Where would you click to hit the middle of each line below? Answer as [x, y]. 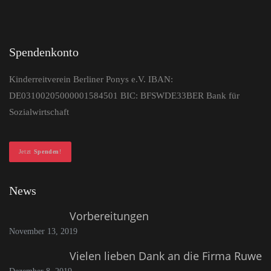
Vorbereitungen [109, 216]
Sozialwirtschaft [39, 112]
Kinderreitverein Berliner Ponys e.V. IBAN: [91, 80]
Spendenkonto [44, 52]
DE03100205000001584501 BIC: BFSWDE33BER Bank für [124, 96]
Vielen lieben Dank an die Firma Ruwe [166, 256]
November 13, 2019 [43, 231]
